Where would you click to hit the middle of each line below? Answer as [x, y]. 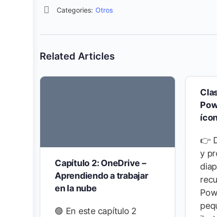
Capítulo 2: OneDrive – [101, 163]
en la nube [76, 188]
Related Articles [77, 56]
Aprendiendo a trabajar [101, 176]
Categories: [75, 10]
